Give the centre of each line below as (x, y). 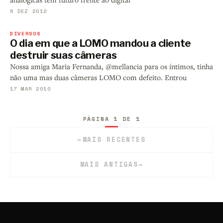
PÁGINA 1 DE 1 (111, 119)
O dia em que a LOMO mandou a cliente (101, 44)
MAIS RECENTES (114, 140)
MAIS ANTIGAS (109, 165)
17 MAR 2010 (31, 89)
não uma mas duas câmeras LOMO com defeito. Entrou (98, 78)
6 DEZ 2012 (29, 11)
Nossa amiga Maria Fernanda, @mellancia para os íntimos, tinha (111, 67)
